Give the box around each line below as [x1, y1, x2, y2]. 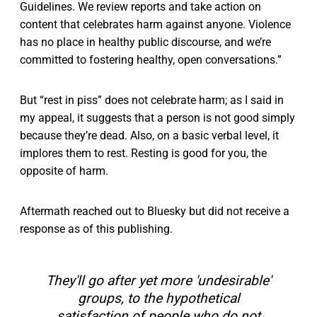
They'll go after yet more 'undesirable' [46, 272, 271, 289]
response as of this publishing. [20, 222, 173, 236]
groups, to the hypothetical [77, 290, 240, 307]
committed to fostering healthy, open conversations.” [20, 53, 282, 67]
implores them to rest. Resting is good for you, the [20, 146, 267, 161]
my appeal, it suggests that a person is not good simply [20, 111, 295, 125]
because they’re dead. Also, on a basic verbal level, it [20, 129, 279, 143]
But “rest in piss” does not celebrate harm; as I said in [20, 93, 284, 108]
